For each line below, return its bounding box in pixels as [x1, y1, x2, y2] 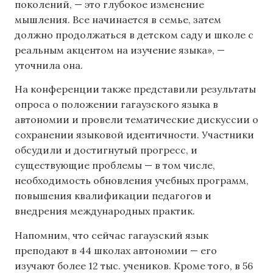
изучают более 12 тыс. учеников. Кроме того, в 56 [15, 259, 253, 272]
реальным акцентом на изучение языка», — [15, 43, 225, 56]
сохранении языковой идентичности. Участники [15, 129, 254, 141]
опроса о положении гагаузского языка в [15, 98, 218, 111]
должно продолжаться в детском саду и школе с [15, 28, 253, 41]
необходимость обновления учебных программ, [15, 174, 249, 187]
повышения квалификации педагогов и [15, 190, 211, 202]
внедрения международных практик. [15, 205, 195, 218]
